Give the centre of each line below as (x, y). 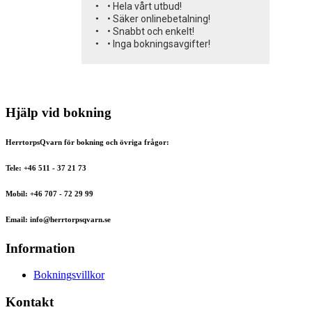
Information (40, 248)
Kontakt (30, 302)
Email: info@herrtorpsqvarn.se (58, 219)
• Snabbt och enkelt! (150, 31)
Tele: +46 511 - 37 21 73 (46, 167)
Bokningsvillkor (69, 275)
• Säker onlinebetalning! (158, 19)
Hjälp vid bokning (58, 112)
